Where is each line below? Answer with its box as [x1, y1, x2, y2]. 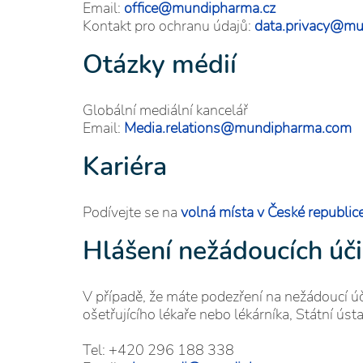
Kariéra [83, 149, 167, 184]
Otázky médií [83, 47, 237, 82]
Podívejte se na [83, 203, 181, 222]
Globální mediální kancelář [83, 100, 248, 120]
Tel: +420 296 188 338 [83, 340, 234, 360]
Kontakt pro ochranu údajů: [83, 16, 254, 36]
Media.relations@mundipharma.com [124, 118, 352, 138]
